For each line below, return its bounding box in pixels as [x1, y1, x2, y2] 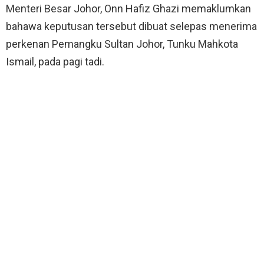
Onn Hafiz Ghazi [104, 2, 179, 15]
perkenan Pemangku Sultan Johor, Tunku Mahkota [6, 37, 238, 50]
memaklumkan [179, 2, 251, 15]
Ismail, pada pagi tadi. [6, 55, 104, 68]
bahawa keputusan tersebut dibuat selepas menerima [6, 19, 257, 32]
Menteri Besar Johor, [6, 2, 104, 15]
